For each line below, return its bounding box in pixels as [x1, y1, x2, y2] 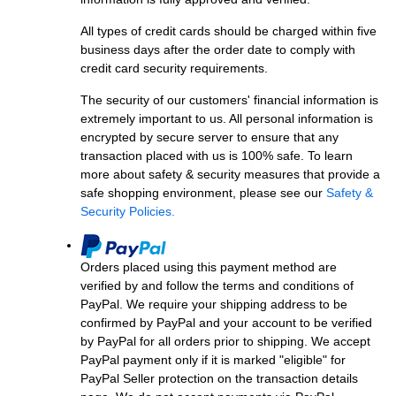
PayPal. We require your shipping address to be [80, 296, 347, 311]
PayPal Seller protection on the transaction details [80, 370, 358, 385]
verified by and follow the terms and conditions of [80, 278, 354, 293]
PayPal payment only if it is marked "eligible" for [80, 352, 346, 367]
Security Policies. [80, 203, 175, 218]
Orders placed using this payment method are [80, 259, 337, 274]
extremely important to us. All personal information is [80, 110, 373, 126]
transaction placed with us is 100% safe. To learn [80, 148, 353, 163]
